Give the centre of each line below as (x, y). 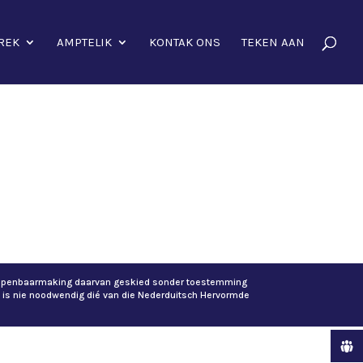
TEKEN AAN (273, 42)
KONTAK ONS (185, 42)
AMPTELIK (84, 42)
